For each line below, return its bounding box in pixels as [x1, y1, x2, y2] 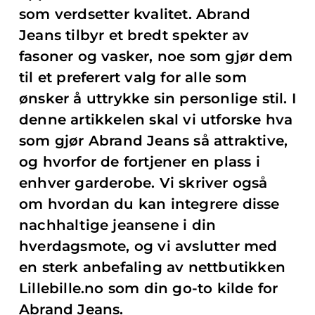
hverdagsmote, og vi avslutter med [19, 238, 278, 255]
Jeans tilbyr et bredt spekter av [19, 27, 250, 44]
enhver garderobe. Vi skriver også [19, 174, 268, 191]
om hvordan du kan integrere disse [19, 195, 280, 212]
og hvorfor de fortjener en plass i [19, 153, 260, 170]
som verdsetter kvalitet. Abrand [19, 6, 251, 22]
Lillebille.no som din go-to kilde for [19, 280, 278, 297]
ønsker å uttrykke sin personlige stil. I [19, 90, 297, 107]
